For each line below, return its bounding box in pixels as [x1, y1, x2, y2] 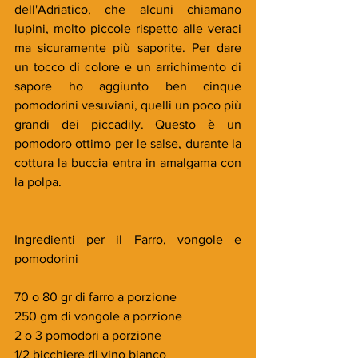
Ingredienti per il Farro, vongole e [14, 232, 241, 246]
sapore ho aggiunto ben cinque [14, 78, 241, 93]
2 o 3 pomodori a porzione [14, 328, 161, 342]
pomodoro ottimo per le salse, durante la [14, 136, 241, 150]
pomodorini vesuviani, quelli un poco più [14, 97, 241, 112]
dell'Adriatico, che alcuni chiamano [14, 2, 241, 16]
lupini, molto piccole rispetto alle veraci [14, 21, 241, 35]
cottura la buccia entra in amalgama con [14, 155, 241, 169]
